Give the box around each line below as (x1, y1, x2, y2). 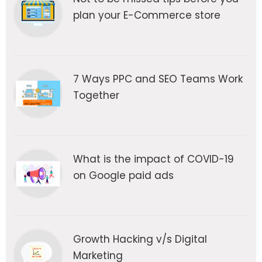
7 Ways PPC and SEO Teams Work (73, 72, 243, 87)
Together (73, 88, 119, 103)
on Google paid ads (73, 168, 174, 183)
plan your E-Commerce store (73, 8, 220, 23)
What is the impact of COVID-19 (73, 152, 234, 167)
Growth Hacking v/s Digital (73, 232, 207, 247)
